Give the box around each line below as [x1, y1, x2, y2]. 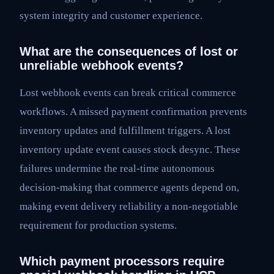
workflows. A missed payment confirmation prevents [20, 105, 247, 117]
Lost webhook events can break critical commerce [20, 86, 236, 98]
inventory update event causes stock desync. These [20, 143, 240, 155]
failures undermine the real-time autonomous [20, 162, 215, 174]
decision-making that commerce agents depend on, [20, 181, 239, 193]
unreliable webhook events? [20, 58, 183, 72]
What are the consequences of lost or [20, 44, 238, 58]
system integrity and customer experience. [20, 9, 202, 21]
